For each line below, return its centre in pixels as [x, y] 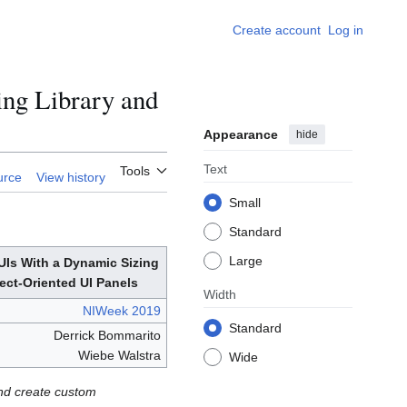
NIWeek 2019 [122, 311]
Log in [346, 30]
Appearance [241, 135]
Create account [277, 30]
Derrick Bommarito [108, 336]
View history [71, 178]
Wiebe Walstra [120, 356]
